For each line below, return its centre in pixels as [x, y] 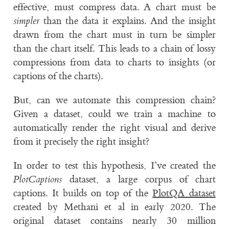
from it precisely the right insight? [82, 141]
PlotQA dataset [184, 193]
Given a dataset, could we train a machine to [114, 114]
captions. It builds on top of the [83, 193]
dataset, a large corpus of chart [139, 179]
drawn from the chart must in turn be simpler [114, 35]
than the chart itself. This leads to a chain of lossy [114, 48]
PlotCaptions [38, 179]
